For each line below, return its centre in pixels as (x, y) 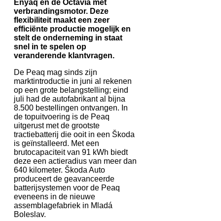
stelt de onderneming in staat (68, 37)
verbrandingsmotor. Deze (61, 11)
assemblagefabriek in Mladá (63, 205)
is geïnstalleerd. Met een (56, 143)
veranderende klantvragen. (64, 55)
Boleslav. (30, 214)
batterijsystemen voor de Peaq (67, 187)
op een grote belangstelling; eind (71, 90)
